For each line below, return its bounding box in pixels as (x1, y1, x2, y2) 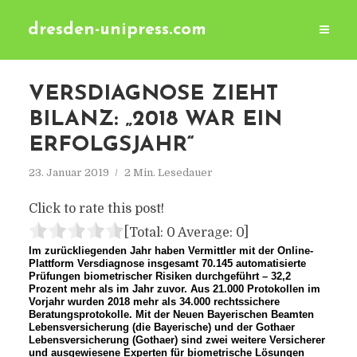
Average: (175, 226, 236, 240)
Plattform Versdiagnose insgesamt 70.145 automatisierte (28, 257, 306, 269)
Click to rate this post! (28, 202, 164, 216)
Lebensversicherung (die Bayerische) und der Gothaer (28, 321, 295, 333)
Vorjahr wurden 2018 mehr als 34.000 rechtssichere (28, 296, 280, 308)
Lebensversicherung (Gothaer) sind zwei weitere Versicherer (28, 334, 325, 346)
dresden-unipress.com (28, 22, 206, 38)
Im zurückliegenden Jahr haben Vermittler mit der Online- (28, 245, 313, 257)
